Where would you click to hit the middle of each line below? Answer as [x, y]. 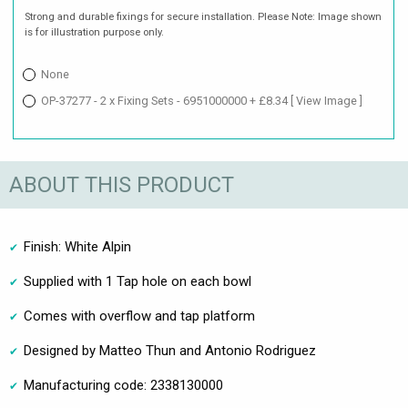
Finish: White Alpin [77, 247]
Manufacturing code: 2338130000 [123, 386]
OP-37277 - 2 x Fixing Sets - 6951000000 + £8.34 [166, 101]
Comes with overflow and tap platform [139, 316]
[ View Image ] [326, 101]
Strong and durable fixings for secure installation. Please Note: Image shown [204, 17]
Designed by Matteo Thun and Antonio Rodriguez [170, 351]
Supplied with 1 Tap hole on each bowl [138, 282]
